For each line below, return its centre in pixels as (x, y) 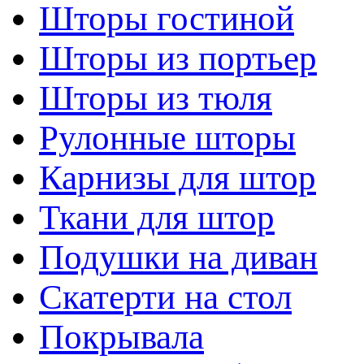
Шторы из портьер (178, 58)
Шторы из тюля (156, 98)
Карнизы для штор (178, 178)
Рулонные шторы (167, 138)
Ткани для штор (157, 217)
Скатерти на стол (165, 297)
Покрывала (121, 337)
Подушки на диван (178, 257)
